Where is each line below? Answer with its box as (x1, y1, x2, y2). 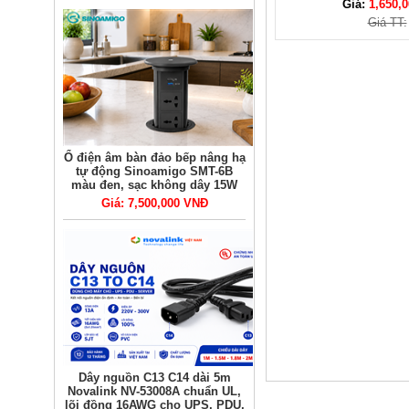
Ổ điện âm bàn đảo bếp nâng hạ (63, 151, 246, 164)
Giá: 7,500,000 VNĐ (100, 196, 208, 210)
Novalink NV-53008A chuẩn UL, (68, 384, 241, 398)
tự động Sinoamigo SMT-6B (76, 164, 233, 178)
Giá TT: (367, 16, 407, 29)
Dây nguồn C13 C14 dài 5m (78, 371, 231, 384)
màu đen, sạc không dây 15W (71, 178, 237, 192)
